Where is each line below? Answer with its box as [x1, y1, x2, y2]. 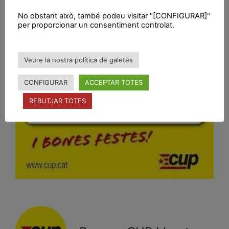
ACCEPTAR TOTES [85, 78, 143, 86]
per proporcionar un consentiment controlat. [18, 20, 174, 30]
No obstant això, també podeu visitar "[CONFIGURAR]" [18, 11, 210, 20]
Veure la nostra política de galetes [24, 55, 133, 64]
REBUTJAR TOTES [29, 96, 86, 105]
